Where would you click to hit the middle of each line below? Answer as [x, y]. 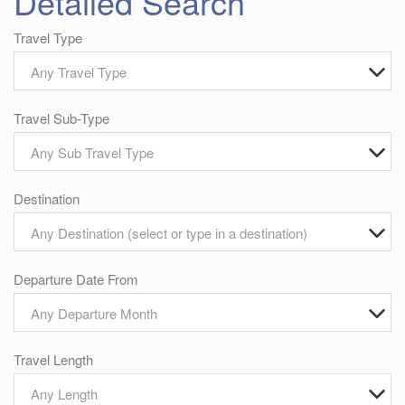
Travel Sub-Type [61, 118]
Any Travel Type [79, 72]
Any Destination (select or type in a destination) [169, 233]
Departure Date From [76, 279]
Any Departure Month [94, 313]
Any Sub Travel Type [92, 152]
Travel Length [53, 359]
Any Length [64, 394]
